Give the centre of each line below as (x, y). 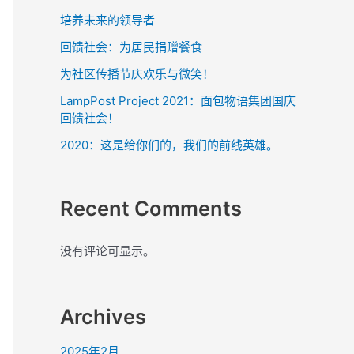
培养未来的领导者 (107, 21)
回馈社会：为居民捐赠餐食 (131, 47)
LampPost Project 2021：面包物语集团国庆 (178, 101)
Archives (103, 317)
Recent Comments (151, 208)
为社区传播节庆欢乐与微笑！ (137, 74)
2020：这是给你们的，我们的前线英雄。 (169, 145)
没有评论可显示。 (107, 250)
